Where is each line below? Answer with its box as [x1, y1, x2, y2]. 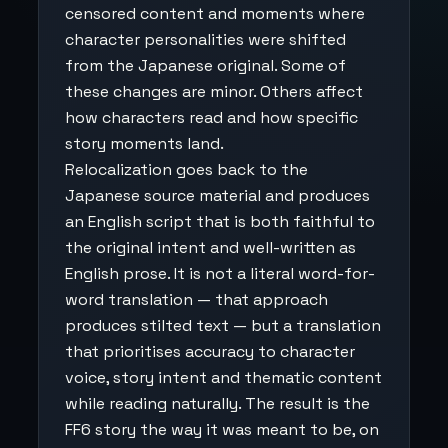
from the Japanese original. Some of [65, 55, 346, 76]
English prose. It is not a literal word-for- [65, 263, 375, 284]
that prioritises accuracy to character [65, 341, 355, 362]
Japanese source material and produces [65, 185, 370, 206]
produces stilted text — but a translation [65, 315, 381, 336]
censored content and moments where [65, 3, 365, 24]
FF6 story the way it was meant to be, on [65, 419, 379, 440]
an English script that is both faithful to [65, 211, 375, 232]
